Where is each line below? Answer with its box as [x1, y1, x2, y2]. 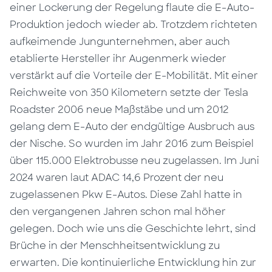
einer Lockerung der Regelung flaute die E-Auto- [10, 1, 255, 15]
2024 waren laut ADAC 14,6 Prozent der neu [10, 171, 224, 185]
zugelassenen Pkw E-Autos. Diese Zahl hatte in [10, 188, 243, 202]
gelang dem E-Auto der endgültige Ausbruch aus [10, 120, 255, 134]
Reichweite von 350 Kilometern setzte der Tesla [10, 86, 249, 100]
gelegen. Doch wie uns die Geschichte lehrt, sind [10, 222, 256, 236]
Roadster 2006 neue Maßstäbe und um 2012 [10, 103, 229, 117]
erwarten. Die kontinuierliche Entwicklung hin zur [10, 256, 257, 270]
